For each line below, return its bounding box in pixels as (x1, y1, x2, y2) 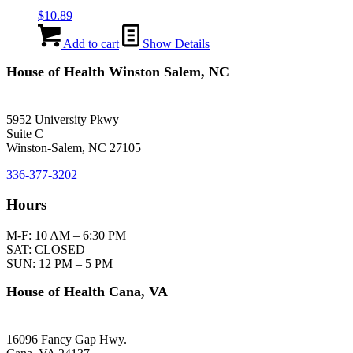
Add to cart (61, 36, 119, 50)
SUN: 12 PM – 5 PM (6, 257, 113, 271)
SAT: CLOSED (6, 243, 85, 257)
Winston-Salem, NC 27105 (6, 140, 141, 154)
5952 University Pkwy (6, 112, 119, 126)
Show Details (139, 36, 210, 50)
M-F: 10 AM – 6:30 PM (6, 229, 126, 243)
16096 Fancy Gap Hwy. (6, 333, 127, 347)
